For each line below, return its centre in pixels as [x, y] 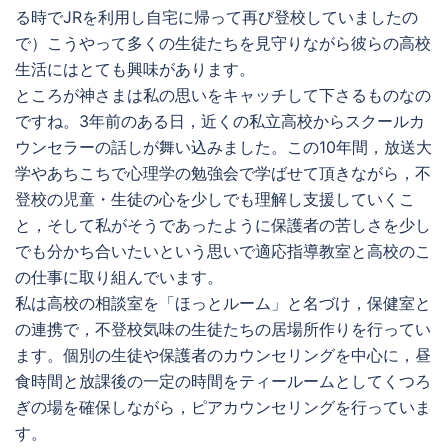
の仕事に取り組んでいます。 [119, 277]
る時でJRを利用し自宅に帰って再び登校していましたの [216, 17]
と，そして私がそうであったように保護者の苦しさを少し [223, 225]
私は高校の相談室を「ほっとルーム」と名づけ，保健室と [223, 303]
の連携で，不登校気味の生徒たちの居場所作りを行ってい [223, 329]
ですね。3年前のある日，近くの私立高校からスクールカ [220, 121]
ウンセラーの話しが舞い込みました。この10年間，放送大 [223, 147]
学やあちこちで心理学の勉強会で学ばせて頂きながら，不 [223, 173]
